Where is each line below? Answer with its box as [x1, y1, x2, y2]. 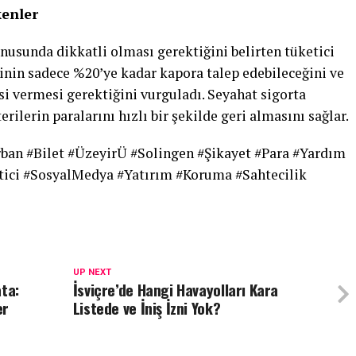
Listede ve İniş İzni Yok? [72, 296, 221, 319]
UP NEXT [72, 267, 111, 277]
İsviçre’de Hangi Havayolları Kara [72, 278, 279, 301]
